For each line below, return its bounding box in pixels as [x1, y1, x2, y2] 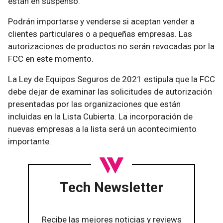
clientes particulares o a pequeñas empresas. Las [8, 28, 192, 39]
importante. [8, 136, 51, 146]
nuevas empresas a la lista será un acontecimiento [8, 123, 197, 134]
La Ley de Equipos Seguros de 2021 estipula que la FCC [8, 74, 215, 84]
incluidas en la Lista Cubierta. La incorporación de [8, 111, 193, 121]
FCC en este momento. [8, 53, 94, 64]
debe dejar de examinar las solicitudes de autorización [8, 86, 212, 97]
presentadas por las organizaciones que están [8, 99, 181, 109]
